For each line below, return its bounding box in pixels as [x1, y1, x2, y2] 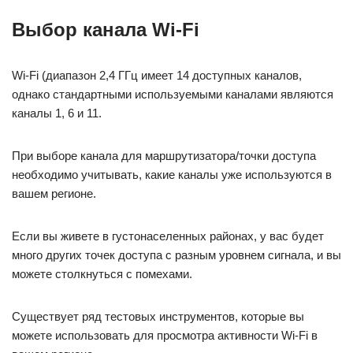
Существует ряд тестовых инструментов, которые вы [12, 309, 304, 323]
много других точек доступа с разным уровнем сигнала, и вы [12, 247, 341, 262]
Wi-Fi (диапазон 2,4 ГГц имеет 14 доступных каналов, [12, 68, 302, 82]
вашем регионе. [12, 186, 96, 200]
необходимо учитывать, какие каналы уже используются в [12, 167, 332, 181]
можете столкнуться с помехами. [12, 266, 192, 281]
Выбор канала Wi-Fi [12, 18, 199, 40]
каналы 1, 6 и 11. [12, 106, 102, 120]
